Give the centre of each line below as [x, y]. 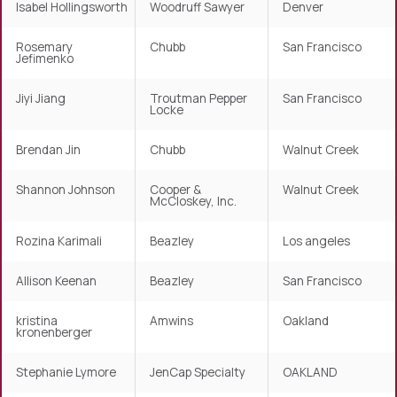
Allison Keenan [56, 281]
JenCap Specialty [198, 373]
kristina [37, 321]
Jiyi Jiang [41, 99]
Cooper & [175, 190]
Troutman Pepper [198, 99]
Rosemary [44, 47]
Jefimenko [45, 59]
